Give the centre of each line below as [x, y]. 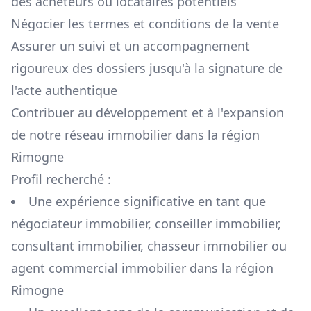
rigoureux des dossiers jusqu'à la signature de [147, 68]
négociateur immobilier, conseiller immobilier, [146, 224]
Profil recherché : [61, 179]
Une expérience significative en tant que [147, 202]
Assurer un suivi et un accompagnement [131, 46]
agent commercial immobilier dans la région [142, 268]
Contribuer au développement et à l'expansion [148, 113]
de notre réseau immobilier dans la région [135, 135]
